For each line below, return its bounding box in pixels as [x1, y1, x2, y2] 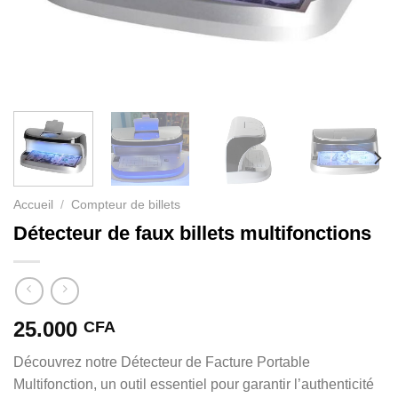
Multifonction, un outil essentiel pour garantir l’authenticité [13, 377, 374, 393]
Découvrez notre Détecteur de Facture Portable [13, 354, 310, 370]
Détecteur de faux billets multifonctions [13, 221, 371, 244]
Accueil [13, 197, 53, 211]
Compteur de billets [71, 197, 181, 211]
